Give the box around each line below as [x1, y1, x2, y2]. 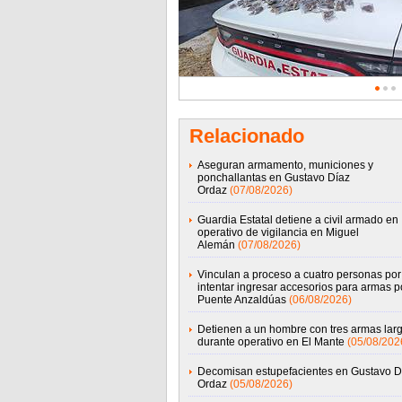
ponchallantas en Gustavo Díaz [197, 171, 350, 184]
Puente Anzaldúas [197, 293, 286, 306]
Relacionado [188, 125, 304, 147]
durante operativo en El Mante [197, 336, 345, 348]
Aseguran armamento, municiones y [197, 159, 373, 171]
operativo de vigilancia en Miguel [197, 226, 359, 239]
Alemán [197, 239, 235, 251]
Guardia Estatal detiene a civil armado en [197, 214, 398, 226]
